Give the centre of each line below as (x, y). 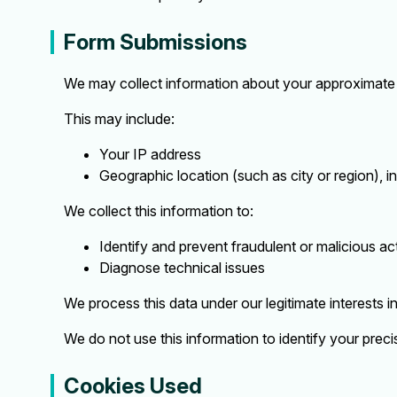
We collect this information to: (159, 210)
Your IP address (150, 154)
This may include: (119, 118)
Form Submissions (156, 42)
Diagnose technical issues (182, 267)
